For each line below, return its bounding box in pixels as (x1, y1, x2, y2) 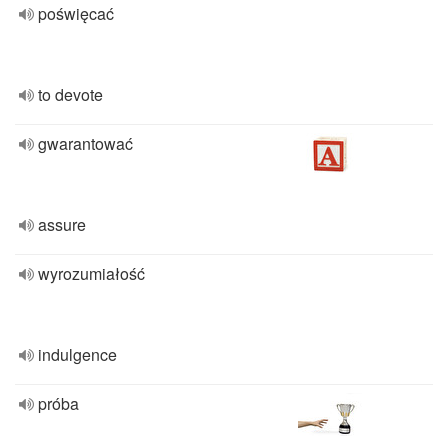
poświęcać (38, 2, 114, 25)
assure (38, 213, 86, 236)
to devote (38, 83, 103, 106)
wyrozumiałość (38, 262, 145, 285)
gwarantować (38, 132, 133, 155)
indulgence (38, 343, 117, 366)
